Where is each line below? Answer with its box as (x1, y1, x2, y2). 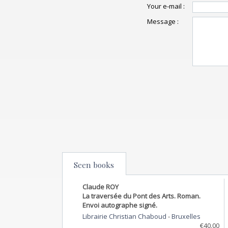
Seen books (74, 159, 114, 170)
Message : (147, 16, 179, 26)
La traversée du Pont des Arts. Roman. (82, 191, 201, 201)
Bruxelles (172, 211, 201, 221)
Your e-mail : (147, 2, 185, 11)
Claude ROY (82, 182, 119, 191)
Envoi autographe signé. (82, 200, 157, 210)
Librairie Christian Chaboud (82, 211, 168, 221)
